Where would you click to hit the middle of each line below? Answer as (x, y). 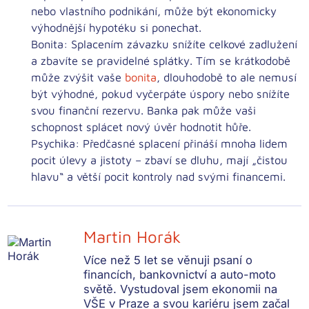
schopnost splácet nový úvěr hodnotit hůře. (141, 127)
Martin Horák (132, 237)
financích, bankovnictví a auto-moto (180, 275)
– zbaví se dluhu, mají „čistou (210, 160)
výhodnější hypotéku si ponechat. (117, 28)
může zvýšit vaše (78, 77)
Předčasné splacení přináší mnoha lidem (184, 143)
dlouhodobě (193, 77)
